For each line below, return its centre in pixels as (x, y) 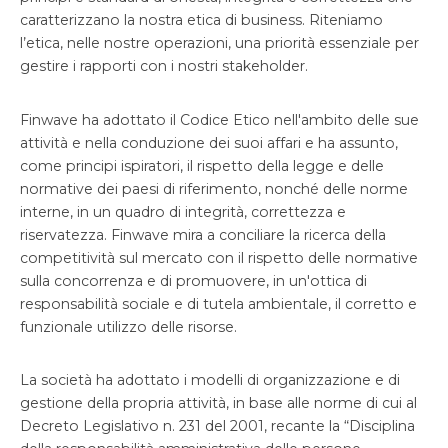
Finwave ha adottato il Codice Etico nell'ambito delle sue (219, 119)
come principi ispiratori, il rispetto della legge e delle (202, 165)
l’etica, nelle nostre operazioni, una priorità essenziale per (219, 43)
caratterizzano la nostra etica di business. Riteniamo (201, 20)
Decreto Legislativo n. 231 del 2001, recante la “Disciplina (217, 425)
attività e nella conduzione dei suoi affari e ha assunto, (209, 142)
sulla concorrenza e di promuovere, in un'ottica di (193, 280)
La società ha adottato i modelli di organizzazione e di (210, 379)
